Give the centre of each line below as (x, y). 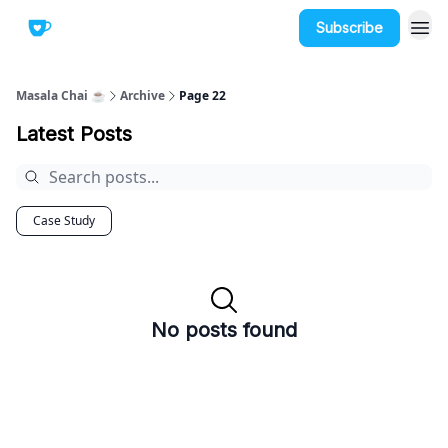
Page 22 (202, 95)
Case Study (64, 220)
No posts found (224, 330)
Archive (142, 95)
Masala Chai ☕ (61, 95)
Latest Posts (74, 134)
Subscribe (349, 27)
